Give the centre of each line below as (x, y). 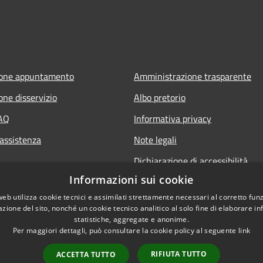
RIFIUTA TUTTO (179, 254)
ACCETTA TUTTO (86, 254)
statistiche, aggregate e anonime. (131, 219)
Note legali (155, 139)
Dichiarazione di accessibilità (191, 161)
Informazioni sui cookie (131, 180)
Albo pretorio (160, 97)
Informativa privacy (173, 118)
